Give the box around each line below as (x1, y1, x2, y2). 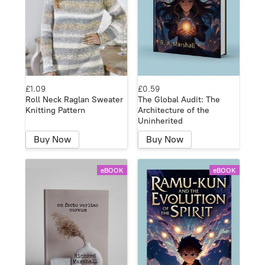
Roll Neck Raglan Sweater (25, 94, 123, 105)
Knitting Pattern (25, 105, 85, 115)
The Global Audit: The (138, 94, 220, 105)
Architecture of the (138, 105, 209, 115)
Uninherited (138, 115, 183, 126)
